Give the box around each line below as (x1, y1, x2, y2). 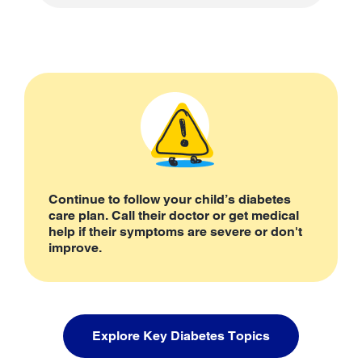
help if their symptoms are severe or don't (48, 223, 302, 239)
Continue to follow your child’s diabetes (48, 191, 291, 207)
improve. (48, 239, 102, 255)
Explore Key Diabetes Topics (92, 327, 270, 343)
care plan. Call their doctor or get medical (48, 207, 299, 223)
